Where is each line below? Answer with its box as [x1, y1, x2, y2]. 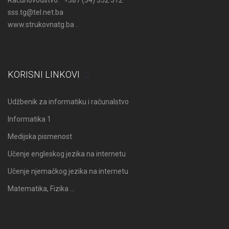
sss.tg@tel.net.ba [8, 8, 63, 16]
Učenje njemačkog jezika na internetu [8, 167, 128, 175]
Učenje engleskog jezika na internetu [8, 149, 126, 158]
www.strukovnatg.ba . [8, 20, 77, 29]
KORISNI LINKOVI [8, 68, 80, 80]
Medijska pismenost [8, 132, 72, 141]
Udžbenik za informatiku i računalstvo [8, 97, 129, 106]
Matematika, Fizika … [8, 184, 75, 193]
